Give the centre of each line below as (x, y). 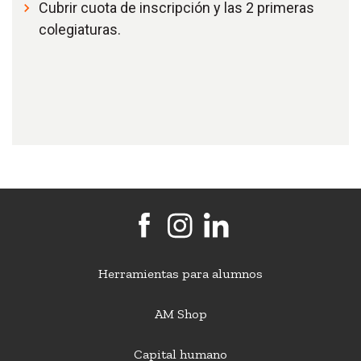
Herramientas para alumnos (180, 274)
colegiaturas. (80, 29)
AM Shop (180, 314)
